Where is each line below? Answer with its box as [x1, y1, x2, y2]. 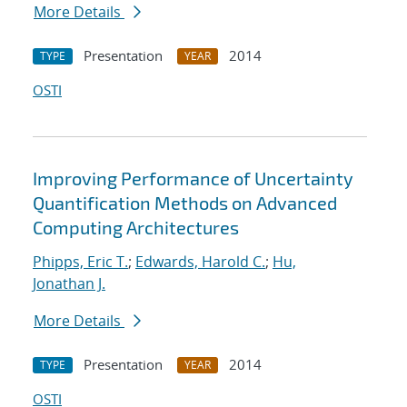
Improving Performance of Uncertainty [33, 167, 353, 190]
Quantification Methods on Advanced [33, 192, 337, 214]
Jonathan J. [33, 273, 105, 294]
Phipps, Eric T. [33, 252, 128, 273]
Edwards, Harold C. [135, 252, 265, 273]
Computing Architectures [33, 216, 239, 239]
